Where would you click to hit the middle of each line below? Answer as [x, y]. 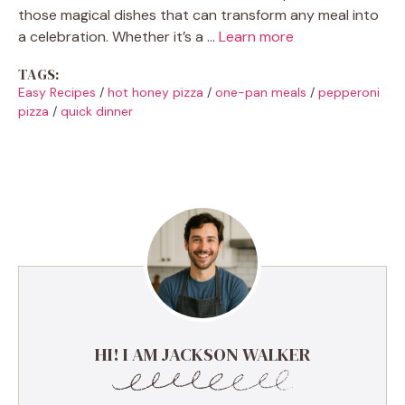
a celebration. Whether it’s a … [118, 36]
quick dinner [97, 111]
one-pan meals [261, 92]
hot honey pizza [155, 92]
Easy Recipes [57, 92]
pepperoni [349, 92]
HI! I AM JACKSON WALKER [202, 354]
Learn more [256, 36]
